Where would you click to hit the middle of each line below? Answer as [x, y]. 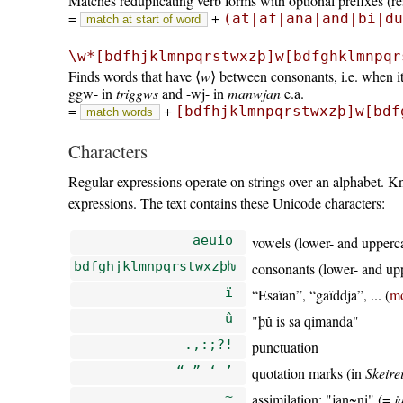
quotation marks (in [309, 373]
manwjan [254, 93]
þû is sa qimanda [306, 321]
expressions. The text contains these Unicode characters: [226, 203]
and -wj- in [193, 93]
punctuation [286, 347]
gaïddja [337, 295]
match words [120, 112]
